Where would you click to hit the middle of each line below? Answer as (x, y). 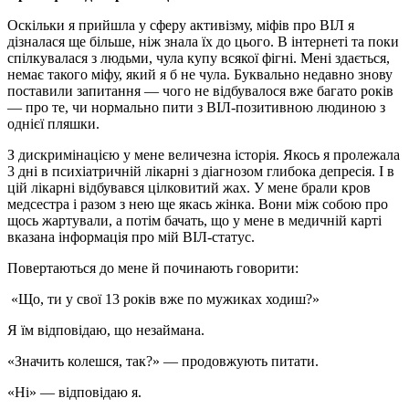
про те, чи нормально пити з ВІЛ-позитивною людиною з (205, 107)
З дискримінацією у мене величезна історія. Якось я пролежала (204, 154)
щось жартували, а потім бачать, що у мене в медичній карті (194, 220)
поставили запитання (76, 90)
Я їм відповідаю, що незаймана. (106, 330)
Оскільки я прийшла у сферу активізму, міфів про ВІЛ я (181, 25)
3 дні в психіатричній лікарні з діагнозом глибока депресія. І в (201, 171)
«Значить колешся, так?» (85, 361)
